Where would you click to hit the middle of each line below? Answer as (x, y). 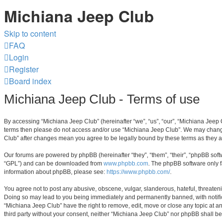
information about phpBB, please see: (55, 172)
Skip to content (30, 33)
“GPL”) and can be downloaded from (54, 164)
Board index (30, 81)
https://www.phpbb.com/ (138, 172)
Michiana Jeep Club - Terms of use (102, 99)
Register (24, 69)
